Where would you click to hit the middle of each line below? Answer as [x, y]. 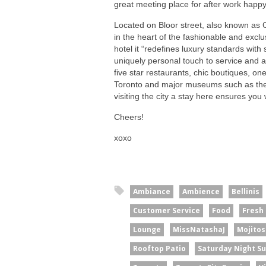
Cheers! [129, 117]
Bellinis [246, 191]
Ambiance [152, 191]
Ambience [201, 191]
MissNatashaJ [199, 229]
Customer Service [167, 210]
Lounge [147, 229]
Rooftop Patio [159, 248]
